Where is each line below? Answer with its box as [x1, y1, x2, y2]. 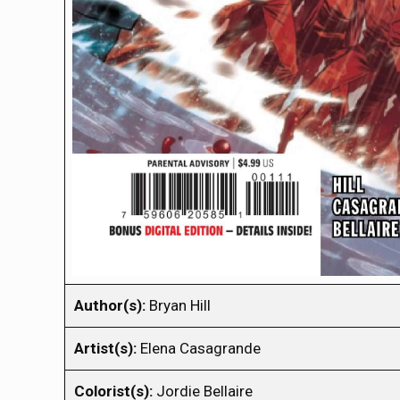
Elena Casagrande [137, 338, 261, 357]
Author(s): [74, 296, 146, 314]
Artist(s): [74, 338, 137, 357]
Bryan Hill [146, 296, 211, 314]
